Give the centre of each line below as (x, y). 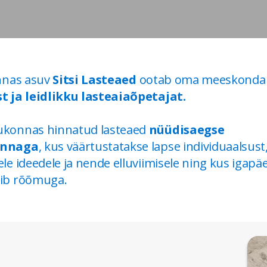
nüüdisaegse (187, 130)
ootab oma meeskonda (202, 80)
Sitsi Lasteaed (94, 80)
